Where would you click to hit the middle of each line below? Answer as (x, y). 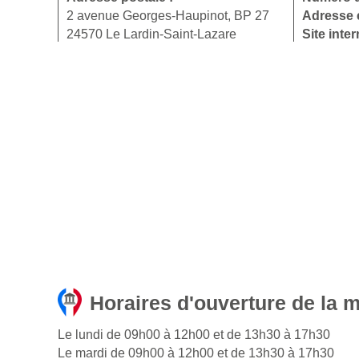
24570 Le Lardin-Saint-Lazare (151, 34)
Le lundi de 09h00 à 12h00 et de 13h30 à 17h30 (194, 335)
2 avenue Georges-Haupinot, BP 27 (168, 16)
